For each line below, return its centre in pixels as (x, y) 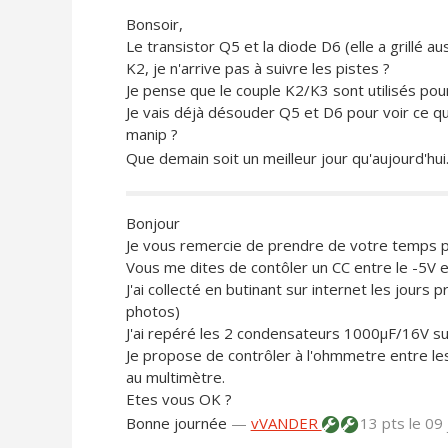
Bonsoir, (154, 24)
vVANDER (286, 423)
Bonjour (152, 223)
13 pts (382, 423)
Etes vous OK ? (178, 399)
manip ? (151, 134)
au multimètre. (175, 377)
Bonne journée (176, 423)
